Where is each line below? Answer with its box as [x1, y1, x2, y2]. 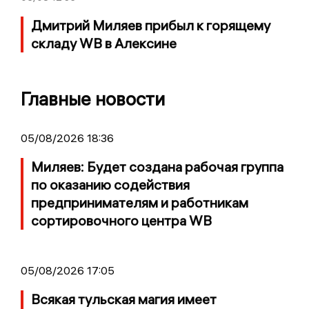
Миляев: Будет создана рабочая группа [31, 157, 283, 175]
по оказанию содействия [31, 175, 190, 193]
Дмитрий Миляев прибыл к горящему [31, 16, 270, 34]
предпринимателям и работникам [31, 193, 248, 211]
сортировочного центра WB [31, 211, 212, 229]
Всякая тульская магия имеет [31, 290, 217, 308]
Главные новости [21, 87, 165, 110]
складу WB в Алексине [31, 34, 177, 52]
